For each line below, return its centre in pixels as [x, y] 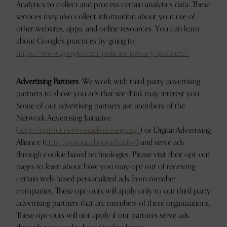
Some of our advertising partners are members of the [101, 106]
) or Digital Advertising [176, 130]
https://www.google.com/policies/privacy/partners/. [103, 53]
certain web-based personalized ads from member [96, 179]
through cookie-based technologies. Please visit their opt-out [113, 155]
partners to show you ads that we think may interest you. [108, 94]
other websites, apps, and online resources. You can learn [108, 29]
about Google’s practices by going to [75, 41]
